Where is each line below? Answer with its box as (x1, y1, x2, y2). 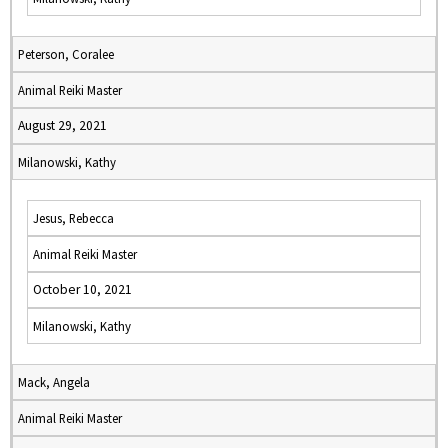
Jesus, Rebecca (33, 210, 114, 226)
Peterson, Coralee (18, 46, 114, 62)
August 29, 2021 (18, 117, 107, 134)
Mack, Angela (18, 374, 90, 390)
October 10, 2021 (33, 281, 132, 298)
